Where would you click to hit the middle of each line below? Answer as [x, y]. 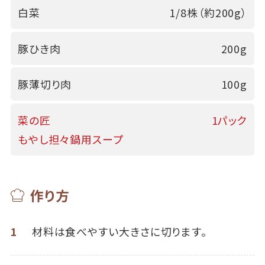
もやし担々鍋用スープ [70, 139]
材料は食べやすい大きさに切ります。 [119, 231]
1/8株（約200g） [209, 13]
